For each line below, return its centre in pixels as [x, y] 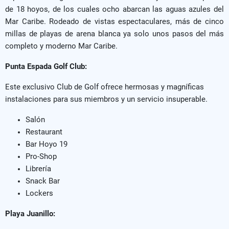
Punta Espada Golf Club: [47, 66]
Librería [38, 168]
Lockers [39, 193]
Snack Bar [43, 181]
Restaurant [44, 132]
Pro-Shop [41, 156]
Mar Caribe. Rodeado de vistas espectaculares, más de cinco [114, 21]
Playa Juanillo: [30, 213]
